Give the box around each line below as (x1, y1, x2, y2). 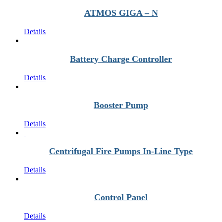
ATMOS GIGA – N (84, 8, 158, 18)
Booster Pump (94, 100, 148, 110)
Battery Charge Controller (70, 54, 172, 64)
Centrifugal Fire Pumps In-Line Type (49, 146, 193, 156)
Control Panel (94, 192, 148, 202)
